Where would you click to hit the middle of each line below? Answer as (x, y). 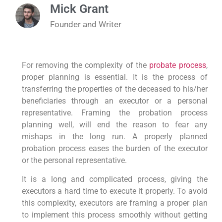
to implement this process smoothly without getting (114, 215)
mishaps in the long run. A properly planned (114, 136)
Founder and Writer (86, 24)
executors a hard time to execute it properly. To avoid (114, 191)
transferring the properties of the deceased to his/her (114, 89)
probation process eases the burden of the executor (114, 148)
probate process (178, 65)
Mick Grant (80, 9)
